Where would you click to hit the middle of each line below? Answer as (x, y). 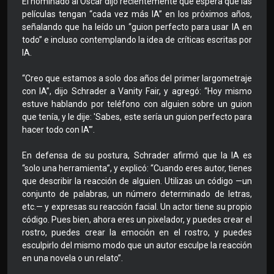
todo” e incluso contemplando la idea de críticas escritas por (137, 40)
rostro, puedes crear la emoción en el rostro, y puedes (137, 233)
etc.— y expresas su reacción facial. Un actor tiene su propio (137, 207)
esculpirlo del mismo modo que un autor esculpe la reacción (137, 246)
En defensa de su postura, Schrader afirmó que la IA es (137, 156)
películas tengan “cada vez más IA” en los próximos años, (137, 14)
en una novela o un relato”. (72, 258)
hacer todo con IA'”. (58, 130)
